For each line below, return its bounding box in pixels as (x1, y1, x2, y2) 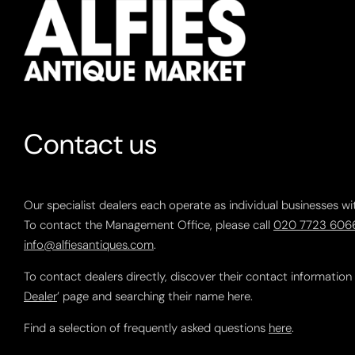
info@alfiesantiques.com (24, 236, 154, 253)
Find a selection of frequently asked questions (24, 319, 269, 336)
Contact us (24, 125, 157, 162)
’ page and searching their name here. (57, 288, 253, 304)
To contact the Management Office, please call (24, 216, 273, 233)
